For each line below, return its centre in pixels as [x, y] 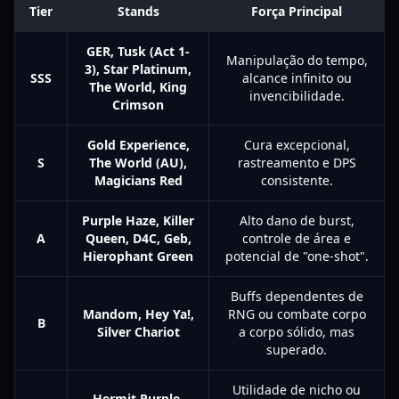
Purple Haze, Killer [138, 220]
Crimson [138, 105]
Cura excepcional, [297, 145]
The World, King [138, 87]
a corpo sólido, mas [297, 332]
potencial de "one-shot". [297, 256]
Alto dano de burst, [297, 220]
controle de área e [297, 238]
